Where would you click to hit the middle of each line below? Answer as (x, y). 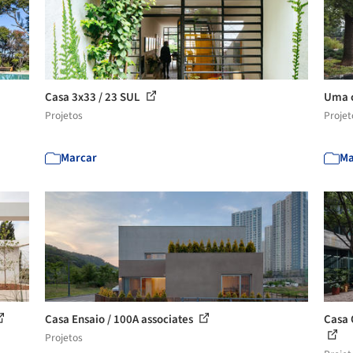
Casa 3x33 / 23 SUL (94, 97)
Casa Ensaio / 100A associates (121, 320)
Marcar (79, 158)
